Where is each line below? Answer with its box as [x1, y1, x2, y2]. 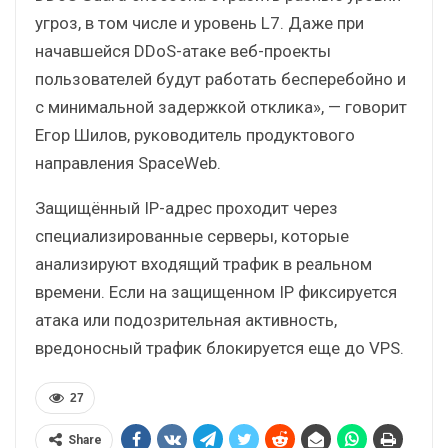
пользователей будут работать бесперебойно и [35, 68, 406, 89]
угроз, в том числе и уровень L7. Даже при [35, 12, 364, 33]
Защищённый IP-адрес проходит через [35, 197, 338, 218]
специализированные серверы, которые [35, 225, 349, 246]
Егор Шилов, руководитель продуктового [35, 124, 355, 145]
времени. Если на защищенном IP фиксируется [35, 281, 397, 302]
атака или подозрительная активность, [35, 309, 337, 330]
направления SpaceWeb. [35, 152, 221, 173]
